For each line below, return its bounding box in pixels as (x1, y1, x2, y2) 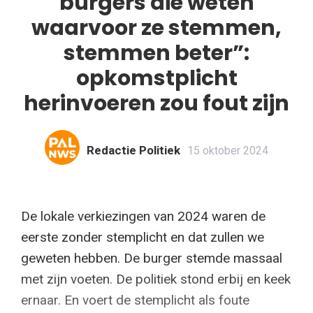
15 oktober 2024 (187, 143, 268, 157)
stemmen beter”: (64, 38, 249, 68)
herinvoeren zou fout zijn (24, 88, 289, 118)
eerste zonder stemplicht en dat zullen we (21, 228, 264, 245)
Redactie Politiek (87, 143, 180, 157)
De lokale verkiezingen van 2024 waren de (21, 208, 265, 224)
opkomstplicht (75, 63, 238, 93)
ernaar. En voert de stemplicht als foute (21, 291, 249, 308)
